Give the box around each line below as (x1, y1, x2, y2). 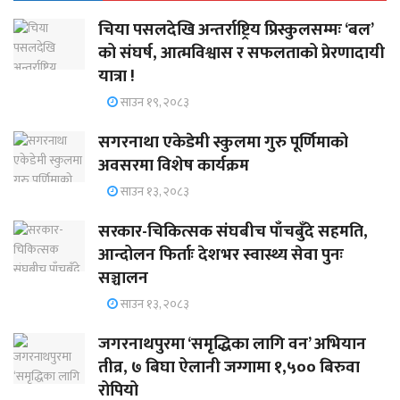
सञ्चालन (98, 263, 148, 292)
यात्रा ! (98, 62, 135, 90)
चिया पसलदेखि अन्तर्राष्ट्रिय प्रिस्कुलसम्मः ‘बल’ (98, 15, 373, 44)
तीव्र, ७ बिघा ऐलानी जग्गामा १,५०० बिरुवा (98, 353, 360, 381)
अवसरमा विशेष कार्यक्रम (98, 151, 249, 179)
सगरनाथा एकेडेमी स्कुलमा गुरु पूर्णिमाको (98, 128, 348, 156)
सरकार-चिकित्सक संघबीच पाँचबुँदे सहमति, (98, 217, 368, 246)
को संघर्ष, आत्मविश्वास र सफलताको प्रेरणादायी (98, 38, 385, 67)
